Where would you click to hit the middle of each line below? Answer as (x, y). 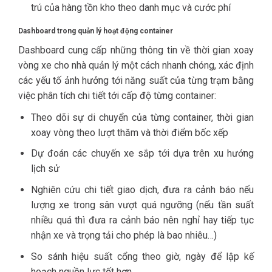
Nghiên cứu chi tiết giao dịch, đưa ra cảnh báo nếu (142, 189)
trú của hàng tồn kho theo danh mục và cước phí (131, 8)
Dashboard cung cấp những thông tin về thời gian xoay (136, 50)
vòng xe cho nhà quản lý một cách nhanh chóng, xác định (136, 65)
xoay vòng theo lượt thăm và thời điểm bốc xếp (129, 132)
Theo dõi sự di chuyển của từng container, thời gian (142, 117)
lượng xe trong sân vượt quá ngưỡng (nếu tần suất (142, 205)
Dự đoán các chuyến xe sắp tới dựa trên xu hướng (142, 154)
